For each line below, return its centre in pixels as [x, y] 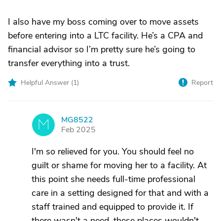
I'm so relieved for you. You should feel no [113, 151]
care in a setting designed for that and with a [120, 193]
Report [202, 83]
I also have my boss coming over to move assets [103, 22]
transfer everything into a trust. [69, 63]
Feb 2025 [78, 130]
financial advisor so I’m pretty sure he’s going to [102, 49]
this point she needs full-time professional [113, 179]
